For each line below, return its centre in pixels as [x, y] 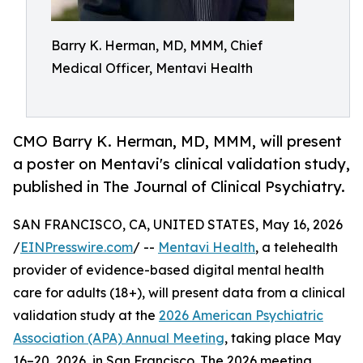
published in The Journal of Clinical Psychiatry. [179, 187]
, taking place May [283, 338]
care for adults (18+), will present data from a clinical [179, 293]
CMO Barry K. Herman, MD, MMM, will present [177, 141]
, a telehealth [297, 248]
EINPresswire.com [77, 248]
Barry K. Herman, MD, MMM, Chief [157, 45]
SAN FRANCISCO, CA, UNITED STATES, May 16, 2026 [178, 225]
